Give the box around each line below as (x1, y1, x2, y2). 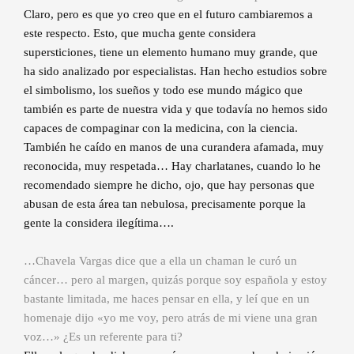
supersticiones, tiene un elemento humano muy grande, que (24, 46, 318, 59)
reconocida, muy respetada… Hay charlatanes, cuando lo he (24, 160, 321, 173)
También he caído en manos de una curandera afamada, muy (24, 141, 324, 154)
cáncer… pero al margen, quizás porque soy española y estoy (24, 273, 327, 287)
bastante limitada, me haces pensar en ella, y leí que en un (24, 292, 310, 306)
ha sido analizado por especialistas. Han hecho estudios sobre (24, 65, 327, 78)
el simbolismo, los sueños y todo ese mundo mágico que (24, 84, 303, 97)
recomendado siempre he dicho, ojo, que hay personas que (24, 179, 314, 192)
